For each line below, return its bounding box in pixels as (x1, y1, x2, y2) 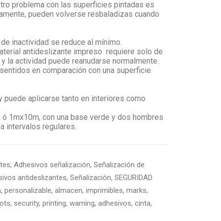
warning (70, 199, 95, 208)
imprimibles (86, 186, 123, 195)
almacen (55, 186, 82, 195)
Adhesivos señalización (14, 160, 90, 169)
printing (42, 199, 66, 208)
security (14, 199, 39, 208)
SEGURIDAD (114, 173, 152, 182)
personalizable (4, 186, 51, 195)
